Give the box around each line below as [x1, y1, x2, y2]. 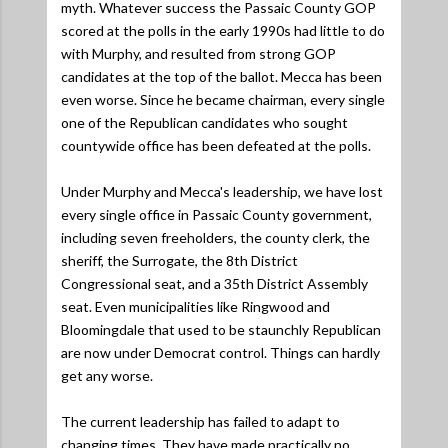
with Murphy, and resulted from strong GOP [61, 44, 336, 62]
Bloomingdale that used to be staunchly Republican [61, 320, 381, 338]
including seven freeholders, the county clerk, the [61, 228, 370, 246]
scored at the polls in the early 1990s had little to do [61, 21, 385, 39]
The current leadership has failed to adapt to [61, 412, 340, 430]
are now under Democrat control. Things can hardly [61, 343, 380, 361]
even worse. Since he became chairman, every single [61, 90, 385, 108]
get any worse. [61, 366, 153, 384]
